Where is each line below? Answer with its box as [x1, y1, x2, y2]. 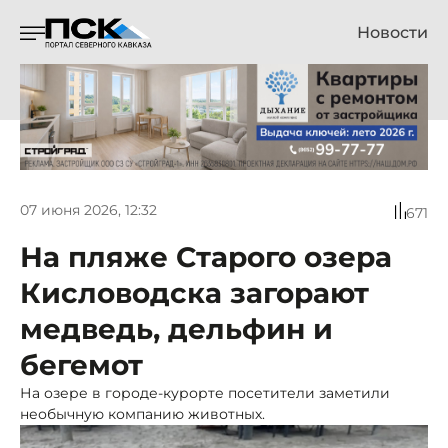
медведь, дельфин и [20, 311, 333, 346]
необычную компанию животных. [20, 404, 265, 423]
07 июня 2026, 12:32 [20, 201, 157, 220]
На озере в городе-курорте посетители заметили [20, 383, 390, 402]
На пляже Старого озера [20, 239, 392, 274]
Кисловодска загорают [20, 275, 369, 310]
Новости [357, 23, 428, 42]
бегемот [20, 347, 143, 382]
